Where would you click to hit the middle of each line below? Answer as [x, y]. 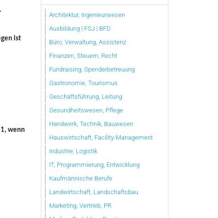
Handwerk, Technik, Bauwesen [91, 124]
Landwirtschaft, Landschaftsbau [94, 192]
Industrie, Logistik [73, 151]
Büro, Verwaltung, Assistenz [88, 42]
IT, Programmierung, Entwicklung [94, 164]
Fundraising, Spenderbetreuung [92, 69]
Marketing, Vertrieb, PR [80, 205]
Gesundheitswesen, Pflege [86, 110]
